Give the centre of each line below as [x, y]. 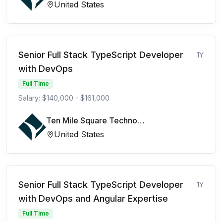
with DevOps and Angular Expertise [93, 198]
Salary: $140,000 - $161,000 [64, 98]
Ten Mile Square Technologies [141, 120]
